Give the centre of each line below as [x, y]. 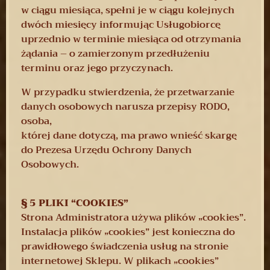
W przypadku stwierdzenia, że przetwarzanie [128, 92]
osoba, [36, 121]
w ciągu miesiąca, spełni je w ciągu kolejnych [128, 10]
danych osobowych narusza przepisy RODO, [125, 106]
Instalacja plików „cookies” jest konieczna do [128, 232]
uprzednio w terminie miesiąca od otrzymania [131, 39]
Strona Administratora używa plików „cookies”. [133, 217]
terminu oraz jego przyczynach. [97, 68]
